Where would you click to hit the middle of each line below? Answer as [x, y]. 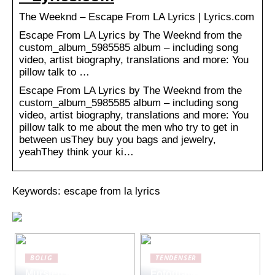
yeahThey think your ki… [76, 152]
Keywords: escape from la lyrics [86, 191]
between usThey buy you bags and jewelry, [118, 139]
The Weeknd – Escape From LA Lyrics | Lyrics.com [137, 17]
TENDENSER [176, 258]
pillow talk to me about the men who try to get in [129, 127]
